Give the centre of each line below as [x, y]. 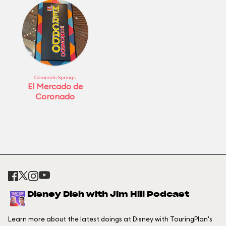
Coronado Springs [55, 77]
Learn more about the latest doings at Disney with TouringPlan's [110, 219]
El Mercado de [55, 86]
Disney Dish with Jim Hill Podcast [108, 194]
